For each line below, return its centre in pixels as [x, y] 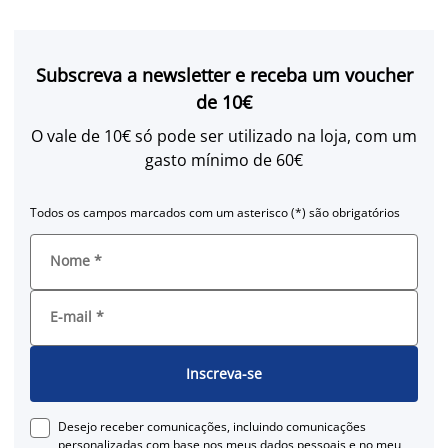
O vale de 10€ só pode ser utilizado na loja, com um [224, 135]
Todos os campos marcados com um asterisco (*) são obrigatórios [215, 212]
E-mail [71, 316]
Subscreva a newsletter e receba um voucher [224, 74]
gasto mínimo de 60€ [224, 159]
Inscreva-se [224, 374]
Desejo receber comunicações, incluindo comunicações [212, 426]
